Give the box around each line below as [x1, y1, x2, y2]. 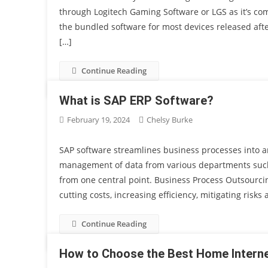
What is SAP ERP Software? [59, 93, 214, 108]
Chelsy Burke [147, 114, 193, 125]
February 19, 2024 [67, 114, 130, 125]
